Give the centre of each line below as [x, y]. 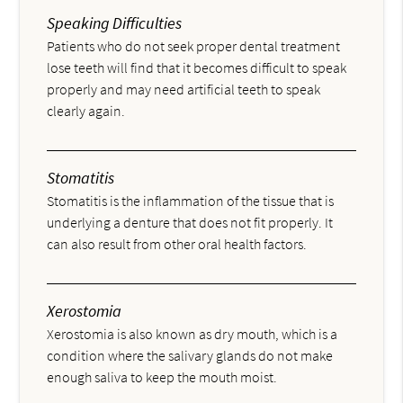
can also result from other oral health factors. [177, 244]
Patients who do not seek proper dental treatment [194, 46]
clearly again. [86, 111]
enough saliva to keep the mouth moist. [162, 377]
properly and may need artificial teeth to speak [184, 90]
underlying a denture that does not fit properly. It [190, 223]
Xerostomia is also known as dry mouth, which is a [193, 334]
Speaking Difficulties [115, 23]
